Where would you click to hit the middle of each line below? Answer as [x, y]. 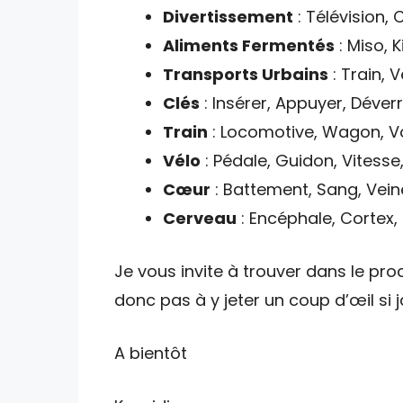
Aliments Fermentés [249, 45]
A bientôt [151, 353]
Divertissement [228, 16]
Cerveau [200, 218]
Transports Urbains [246, 74]
